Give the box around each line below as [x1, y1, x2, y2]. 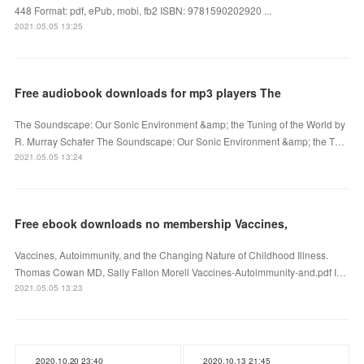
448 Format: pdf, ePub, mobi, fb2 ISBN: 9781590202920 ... [15, 2, 272, 17]
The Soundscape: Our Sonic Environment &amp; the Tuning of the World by [15, 116, 346, 131]
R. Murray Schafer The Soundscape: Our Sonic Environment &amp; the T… [15, 133, 345, 148]
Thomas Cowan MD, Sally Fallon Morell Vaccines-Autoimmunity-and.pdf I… [15, 264, 347, 279]
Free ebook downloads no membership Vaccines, [15, 214, 288, 232]
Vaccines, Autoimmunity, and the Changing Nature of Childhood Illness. [15, 247, 329, 262]
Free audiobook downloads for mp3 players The [15, 84, 282, 101]
